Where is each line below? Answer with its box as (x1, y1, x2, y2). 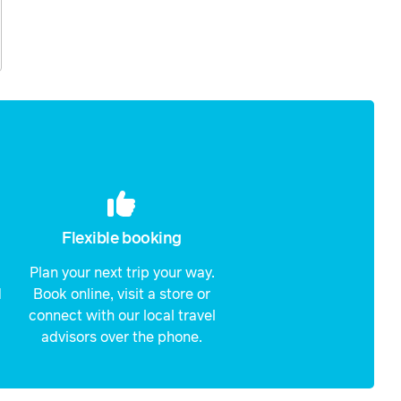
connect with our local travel (28, 309, 216, 324)
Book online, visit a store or (33, 287, 210, 303)
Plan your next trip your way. (29, 266, 215, 281)
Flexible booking (62, 231, 182, 248)
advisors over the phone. (41, 330, 202, 346)
